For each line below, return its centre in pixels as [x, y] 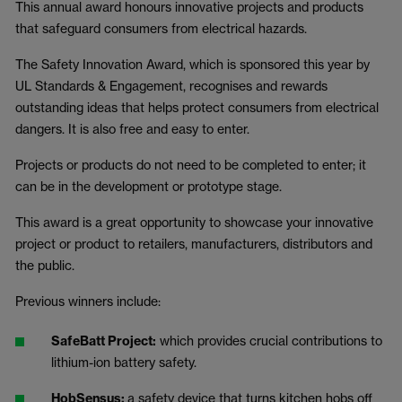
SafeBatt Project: [104, 341]
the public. [45, 265]
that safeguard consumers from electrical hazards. [161, 28]
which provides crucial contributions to [271, 341]
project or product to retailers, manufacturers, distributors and [194, 244]
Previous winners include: [88, 301]
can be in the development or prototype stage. [149, 186]
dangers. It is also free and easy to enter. [134, 129]
